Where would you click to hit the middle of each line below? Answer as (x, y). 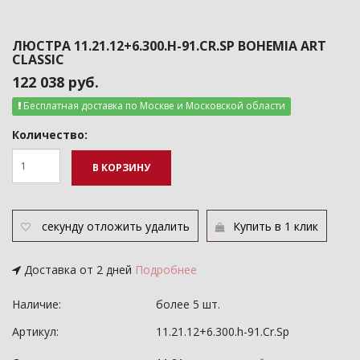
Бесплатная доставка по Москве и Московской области (153, 106)
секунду (63, 226)
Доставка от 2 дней (78, 270)
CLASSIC (38, 59)
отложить (115, 226)
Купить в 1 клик (276, 226)
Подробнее (166, 270)
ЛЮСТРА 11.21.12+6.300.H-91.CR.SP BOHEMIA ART (169, 46)
